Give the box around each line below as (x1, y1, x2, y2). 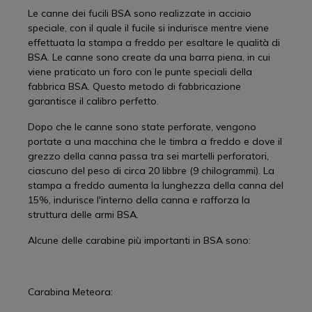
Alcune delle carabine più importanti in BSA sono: (28, 234, 251, 247)
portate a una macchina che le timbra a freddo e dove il (28, 135, 282, 148)
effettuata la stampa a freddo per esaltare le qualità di (28, 36, 280, 49)
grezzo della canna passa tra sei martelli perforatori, (28, 150, 269, 162)
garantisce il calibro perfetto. (28, 95, 159, 107)
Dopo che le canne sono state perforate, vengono (28, 120, 256, 133)
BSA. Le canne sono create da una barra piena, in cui (28, 51, 270, 63)
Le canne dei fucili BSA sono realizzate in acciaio (28, 7, 251, 19)
